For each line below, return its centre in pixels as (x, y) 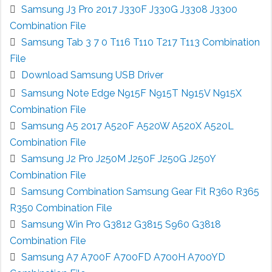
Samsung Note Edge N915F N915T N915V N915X (131, 93)
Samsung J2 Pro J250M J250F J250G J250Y (118, 158)
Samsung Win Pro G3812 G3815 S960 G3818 (121, 224)
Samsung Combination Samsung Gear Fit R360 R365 (140, 191)
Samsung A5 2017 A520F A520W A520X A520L (127, 126)
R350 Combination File (60, 208)
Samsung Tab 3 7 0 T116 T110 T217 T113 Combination (140, 42)
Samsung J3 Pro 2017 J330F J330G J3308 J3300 (129, 9)
